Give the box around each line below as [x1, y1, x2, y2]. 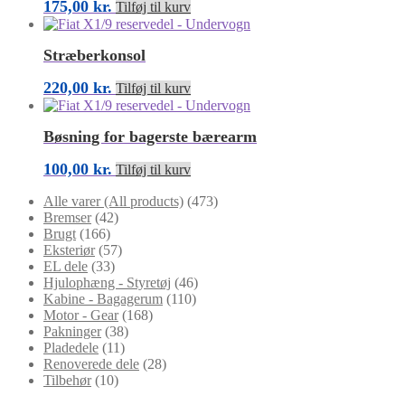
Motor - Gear [43, 306, 118, 323]
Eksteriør [43, 241, 95, 258]
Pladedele [43, 339, 99, 355]
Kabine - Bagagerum [43, 290, 163, 306]
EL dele [43, 258, 88, 274]
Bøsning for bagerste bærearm [43, 127, 257, 146]
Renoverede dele [43, 355, 139, 372]
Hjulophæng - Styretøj [43, 274, 171, 290]
